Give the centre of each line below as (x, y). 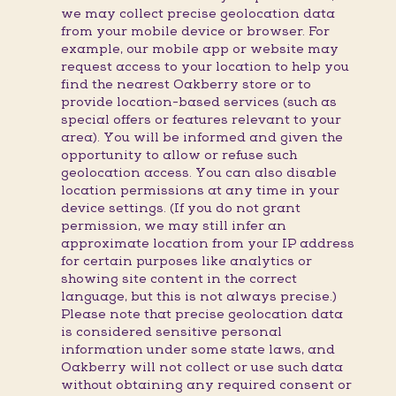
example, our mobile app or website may (199, 49)
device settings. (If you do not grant (180, 209)
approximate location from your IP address (207, 244)
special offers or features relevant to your (201, 120)
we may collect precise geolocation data (198, 14)
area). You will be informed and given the (202, 138)
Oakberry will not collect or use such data (202, 368)
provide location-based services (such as (198, 103)
